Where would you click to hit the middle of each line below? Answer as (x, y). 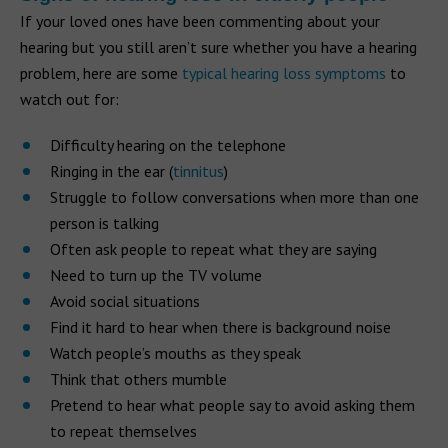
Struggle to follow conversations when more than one (234, 196)
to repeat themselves (123, 430)
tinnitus (198, 170)
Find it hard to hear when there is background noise (220, 326)
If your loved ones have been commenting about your (200, 20)
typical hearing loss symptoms (284, 72)
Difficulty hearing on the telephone (168, 144)
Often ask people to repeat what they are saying (213, 248)
